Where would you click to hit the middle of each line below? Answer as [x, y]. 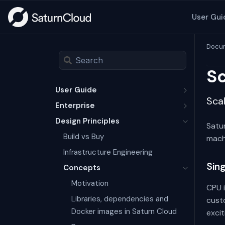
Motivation [90, 183]
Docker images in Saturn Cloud [124, 211]
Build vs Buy [84, 137]
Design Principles [87, 121]
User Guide [76, 90]
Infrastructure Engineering [108, 152]
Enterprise [75, 105]
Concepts [82, 168]
